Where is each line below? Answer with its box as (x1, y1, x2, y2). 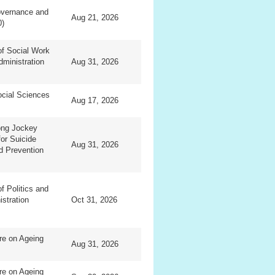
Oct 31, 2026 (71, 195, 118, 205)
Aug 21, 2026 (71, 13, 119, 23)
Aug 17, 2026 (71, 96, 119, 106)
